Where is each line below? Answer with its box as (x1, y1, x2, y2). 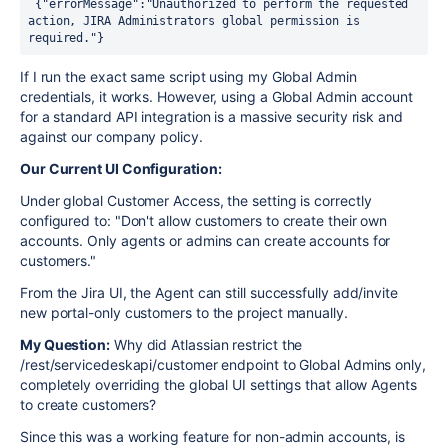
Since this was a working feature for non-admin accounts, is (20, 428, 406, 445)
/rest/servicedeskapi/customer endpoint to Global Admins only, (20, 356, 426, 373)
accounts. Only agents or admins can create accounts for (20, 232, 391, 249)
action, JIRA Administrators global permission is (28, 14, 360, 28)
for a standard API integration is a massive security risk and (20, 108, 403, 125)
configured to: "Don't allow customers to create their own (20, 212, 388, 229)
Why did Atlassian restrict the (110, 336, 303, 353)
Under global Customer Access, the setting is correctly (20, 192, 372, 209)
